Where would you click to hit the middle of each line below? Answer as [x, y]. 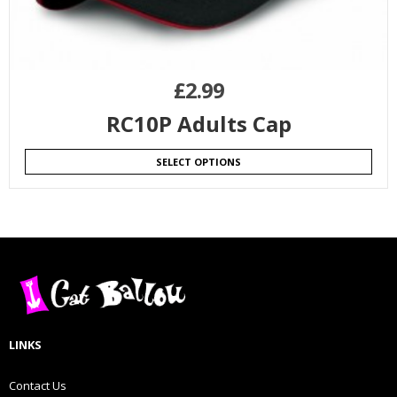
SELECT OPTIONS [198, 162]
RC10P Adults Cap [198, 124]
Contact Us [38, 386]
